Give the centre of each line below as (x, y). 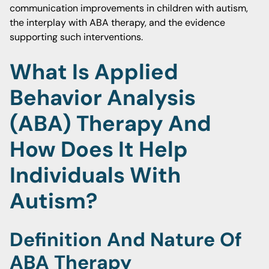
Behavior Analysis (103, 98)
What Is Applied (94, 72)
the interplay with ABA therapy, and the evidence (117, 23)
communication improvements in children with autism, (129, 8)
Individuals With (95, 175)
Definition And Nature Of (126, 240)
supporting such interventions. (76, 37)
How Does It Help (99, 149)
